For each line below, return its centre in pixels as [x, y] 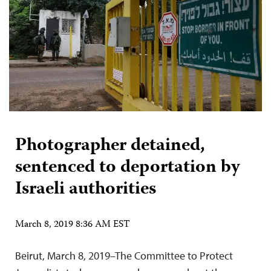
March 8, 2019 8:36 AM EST [73, 225]
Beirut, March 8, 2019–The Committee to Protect [124, 255]
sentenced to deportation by [128, 168]
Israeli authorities [86, 189]
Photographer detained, [110, 146]
